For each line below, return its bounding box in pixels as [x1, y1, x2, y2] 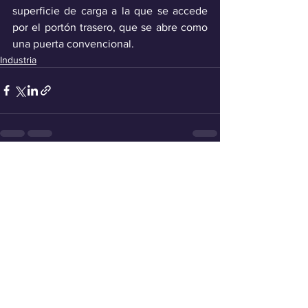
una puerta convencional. [12, 37, 134, 49]
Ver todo [183, 162, 220, 174]
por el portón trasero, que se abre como [12, 21, 208, 33]
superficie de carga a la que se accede [12, 4, 208, 16]
